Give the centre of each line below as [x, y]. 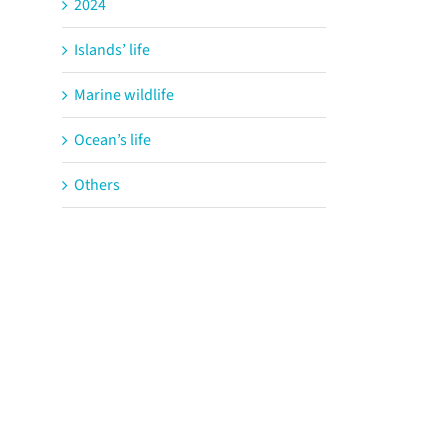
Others [97, 184]
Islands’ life [112, 49]
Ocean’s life [112, 139]
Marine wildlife [124, 94]
